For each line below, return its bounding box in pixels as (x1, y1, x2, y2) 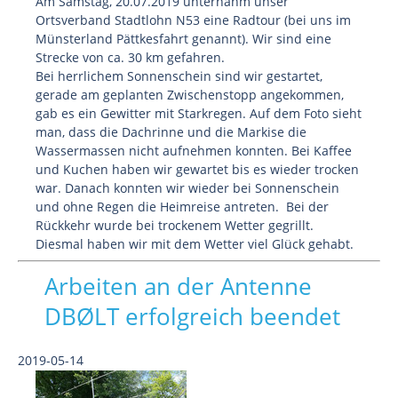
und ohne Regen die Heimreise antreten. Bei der (36, 198, 329, 215)
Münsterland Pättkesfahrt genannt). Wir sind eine (36, 30, 331, 47)
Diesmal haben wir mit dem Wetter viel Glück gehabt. (36, 235, 354, 252)
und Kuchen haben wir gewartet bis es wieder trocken (36, 161, 359, 178)
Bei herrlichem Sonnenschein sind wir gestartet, (36, 68, 322, 84)
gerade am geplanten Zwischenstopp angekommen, (36, 86, 344, 103)
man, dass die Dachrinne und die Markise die (36, 123, 306, 140)
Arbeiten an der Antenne (44, 270, 312, 302)
